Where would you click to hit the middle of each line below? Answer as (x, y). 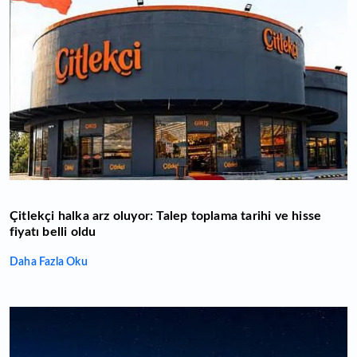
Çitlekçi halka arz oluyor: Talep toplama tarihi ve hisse (166, 216)
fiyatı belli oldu (53, 231)
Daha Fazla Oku (49, 262)
